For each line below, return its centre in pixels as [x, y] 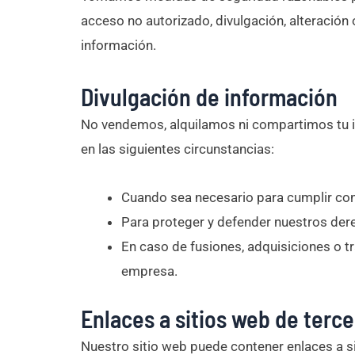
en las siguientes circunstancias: [177, 149]
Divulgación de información [209, 97]
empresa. [149, 271]
